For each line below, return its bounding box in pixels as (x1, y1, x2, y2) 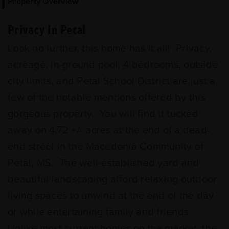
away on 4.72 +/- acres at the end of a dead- (8, 124, 210, 136)
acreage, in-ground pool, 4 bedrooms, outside (8, 58, 218, 71)
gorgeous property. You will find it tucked (8, 107, 198, 120)
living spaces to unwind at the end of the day (8, 189, 214, 202)
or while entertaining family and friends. (8, 205, 192, 218)
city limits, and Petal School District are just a (8, 75, 216, 87)
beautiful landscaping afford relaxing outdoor (8, 173, 217, 186)
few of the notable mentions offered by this (8, 91, 205, 104)
